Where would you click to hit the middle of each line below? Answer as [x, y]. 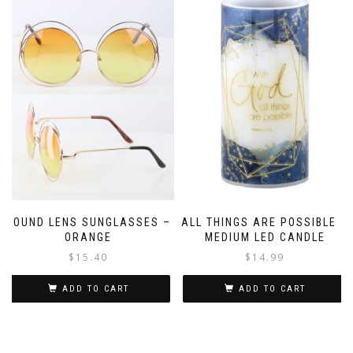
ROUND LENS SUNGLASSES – [88, 223]
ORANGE [88, 238]
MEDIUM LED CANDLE [265, 238]
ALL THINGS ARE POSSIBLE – [265, 223]
